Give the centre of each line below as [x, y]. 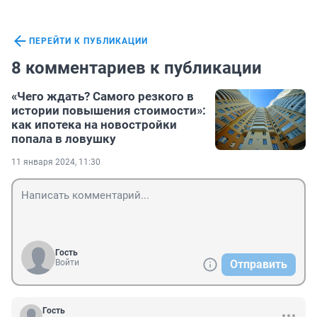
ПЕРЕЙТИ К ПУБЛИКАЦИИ [88, 41]
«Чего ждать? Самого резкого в [103, 97]
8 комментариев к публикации [137, 68]
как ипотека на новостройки [94, 125]
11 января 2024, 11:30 [56, 162]
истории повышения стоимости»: [109, 111]
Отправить [259, 265]
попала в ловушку [64, 139]
